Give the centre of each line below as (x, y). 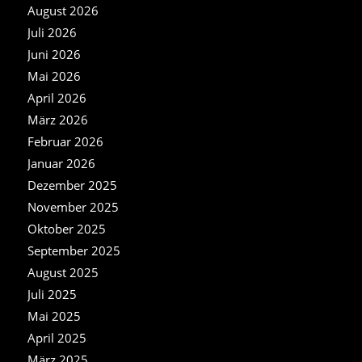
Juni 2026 (54, 54)
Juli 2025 (52, 294)
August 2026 (63, 10)
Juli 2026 (52, 32)
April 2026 (57, 97)
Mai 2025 (54, 316)
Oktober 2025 (66, 228)
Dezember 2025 (72, 185)
